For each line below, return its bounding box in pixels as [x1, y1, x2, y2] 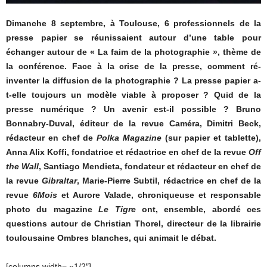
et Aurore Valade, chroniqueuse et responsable [57, 190, 261, 200]
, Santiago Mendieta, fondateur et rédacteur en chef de [39, 161, 261, 171]
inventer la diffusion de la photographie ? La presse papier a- [6, 75, 261, 85]
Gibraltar [42, 175, 77, 185]
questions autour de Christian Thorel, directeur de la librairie [6, 218, 261, 228]
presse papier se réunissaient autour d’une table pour [6, 32, 261, 42]
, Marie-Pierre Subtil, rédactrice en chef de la [77, 175, 262, 185]
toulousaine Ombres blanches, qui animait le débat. [6, 232, 216, 243]
